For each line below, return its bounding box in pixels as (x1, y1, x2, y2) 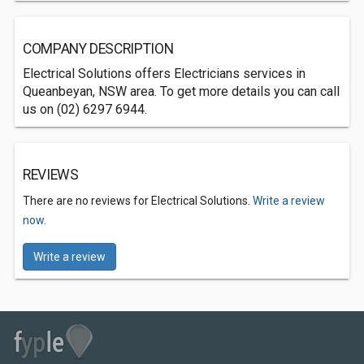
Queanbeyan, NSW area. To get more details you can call (23, 84, 340, 99)
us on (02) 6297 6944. (23, 102, 147, 117)
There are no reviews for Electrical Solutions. (23, 194, 253, 207)
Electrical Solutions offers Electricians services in (23, 66, 305, 81)
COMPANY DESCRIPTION (23, 41, 174, 57)
